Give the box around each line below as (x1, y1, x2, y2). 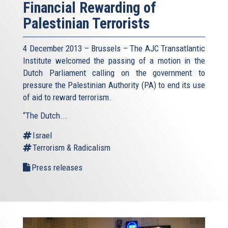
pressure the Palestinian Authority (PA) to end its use (23, 79, 205, 90)
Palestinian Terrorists (23, 14, 150, 32)
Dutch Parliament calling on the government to (23, 67, 205, 78)
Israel (33, 130, 52, 140)
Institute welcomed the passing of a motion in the (23, 55, 205, 66)
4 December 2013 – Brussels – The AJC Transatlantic (23, 43, 205, 53)
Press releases (32, 162, 82, 173)
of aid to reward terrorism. (23, 92, 111, 102)
